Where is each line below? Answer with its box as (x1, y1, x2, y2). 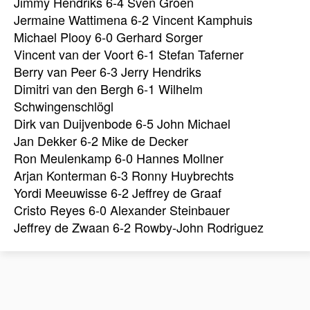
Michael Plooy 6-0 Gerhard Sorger (14, 27, 203, 46)
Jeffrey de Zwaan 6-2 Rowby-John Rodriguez (14, 217, 264, 236)
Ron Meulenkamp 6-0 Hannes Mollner (14, 148, 224, 167)
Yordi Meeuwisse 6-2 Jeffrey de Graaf (14, 183, 221, 201)
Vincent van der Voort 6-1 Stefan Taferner (14, 44, 244, 63)
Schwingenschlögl (14, 96, 113, 115)
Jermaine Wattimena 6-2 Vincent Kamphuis (14, 10, 253, 28)
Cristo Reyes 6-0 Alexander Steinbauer (14, 200, 230, 219)
